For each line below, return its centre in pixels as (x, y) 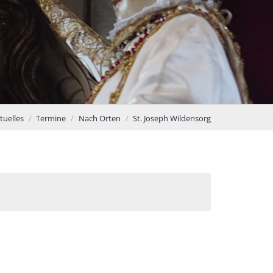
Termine (51, 119)
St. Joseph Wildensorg (172, 119)
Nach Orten (99, 119)
